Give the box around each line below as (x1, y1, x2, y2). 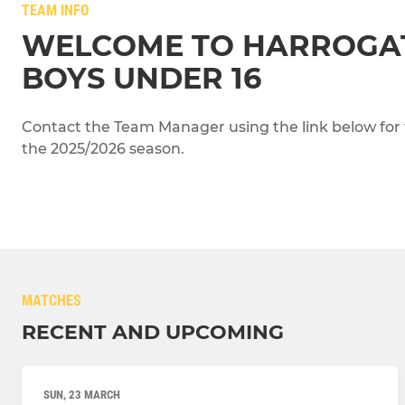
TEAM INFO (22, 2, 89, 19)
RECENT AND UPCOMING (22, 320, 284, 345)
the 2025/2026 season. (22, 140, 184, 157)
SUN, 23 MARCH (43, 388, 120, 402)
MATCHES (22, 292, 81, 310)
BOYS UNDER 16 (22, 61, 261, 96)
